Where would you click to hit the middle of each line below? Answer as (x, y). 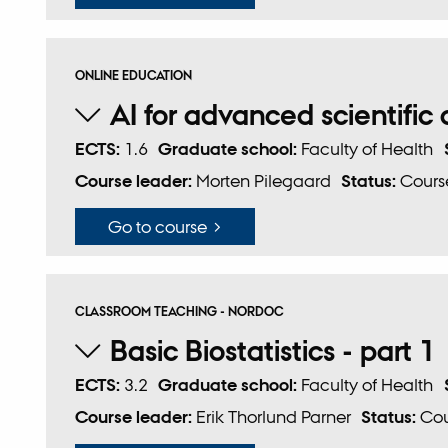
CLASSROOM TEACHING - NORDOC (179, 312)
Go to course (158, 226)
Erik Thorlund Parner (273, 417)
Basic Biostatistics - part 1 (273, 351)
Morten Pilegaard (263, 181)
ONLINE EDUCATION (133, 76)
